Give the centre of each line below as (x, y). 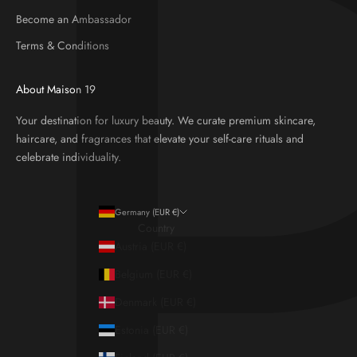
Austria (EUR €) (150, 246)
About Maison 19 (56, 89)
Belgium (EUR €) (153, 274)
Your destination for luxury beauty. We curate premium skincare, (166, 120)
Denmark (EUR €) (155, 302)
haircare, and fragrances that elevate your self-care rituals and (160, 138)
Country (156, 228)
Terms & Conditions (63, 45)
